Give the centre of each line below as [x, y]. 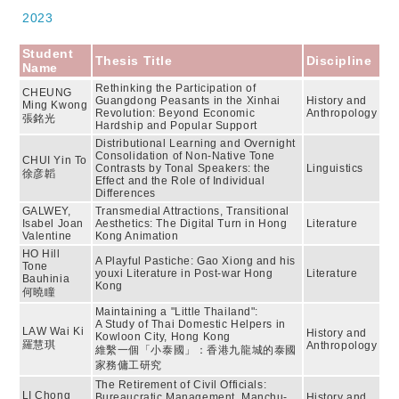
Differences [125, 193]
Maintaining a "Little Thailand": [177, 312]
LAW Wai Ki [53, 331]
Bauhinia [46, 279]
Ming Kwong [55, 105]
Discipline [339, 61]
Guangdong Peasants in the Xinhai [188, 101]
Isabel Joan [53, 224]
